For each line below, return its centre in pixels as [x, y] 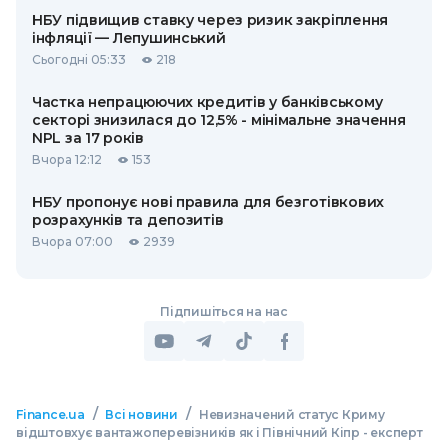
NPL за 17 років [88, 138]
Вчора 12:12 [67, 159]
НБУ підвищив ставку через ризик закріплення [210, 20]
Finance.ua [50, 414]
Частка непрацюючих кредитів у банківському [207, 102]
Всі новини [141, 414]
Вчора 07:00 [72, 241]
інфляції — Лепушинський [129, 38]
